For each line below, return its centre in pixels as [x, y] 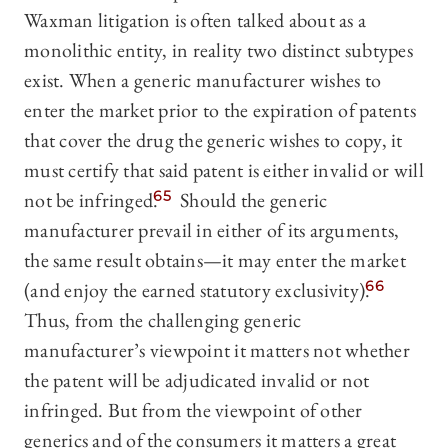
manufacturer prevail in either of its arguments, [211, 230]
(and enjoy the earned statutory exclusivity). [197, 290]
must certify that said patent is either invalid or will [224, 170]
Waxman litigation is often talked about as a [195, 20]
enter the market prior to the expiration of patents [220, 110]
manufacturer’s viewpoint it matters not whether [217, 350]
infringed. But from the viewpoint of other [193, 410]
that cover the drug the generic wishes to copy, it [213, 140]
